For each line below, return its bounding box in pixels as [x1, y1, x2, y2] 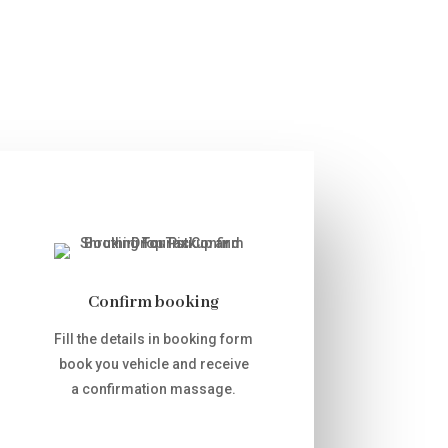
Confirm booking [88, 292, 220, 314]
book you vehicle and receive [58, 356, 249, 373]
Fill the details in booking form [54, 331, 254, 348]
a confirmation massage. [71, 381, 237, 398]
